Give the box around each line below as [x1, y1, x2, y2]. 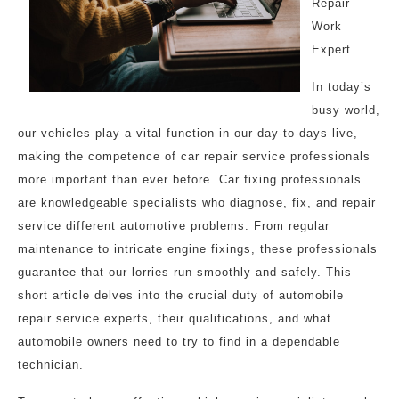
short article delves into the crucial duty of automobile [18, 289, 344, 302]
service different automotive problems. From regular [18, 219, 330, 232]
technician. [18, 358, 84, 371]
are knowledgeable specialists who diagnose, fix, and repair [18, 196, 376, 209]
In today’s [312, 80, 371, 94]
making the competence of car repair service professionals [18, 150, 370, 163]
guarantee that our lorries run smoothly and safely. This [18, 265, 352, 279]
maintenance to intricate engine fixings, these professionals [18, 242, 378, 256]
